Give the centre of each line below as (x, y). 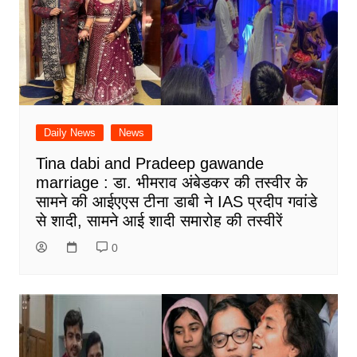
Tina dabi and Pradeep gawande (149, 164)
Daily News (69, 133)
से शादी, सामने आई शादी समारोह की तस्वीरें (159, 221)
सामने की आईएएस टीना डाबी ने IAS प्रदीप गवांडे (176, 202)
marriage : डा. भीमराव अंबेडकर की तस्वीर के (171, 183)
